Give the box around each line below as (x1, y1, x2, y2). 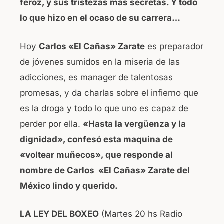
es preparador (145, 41, 203, 51)
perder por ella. (20, 118, 83, 129)
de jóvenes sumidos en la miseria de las (20, 56, 180, 67)
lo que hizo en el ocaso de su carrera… (20, 13, 180, 23)
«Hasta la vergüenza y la (83, 118, 186, 129)
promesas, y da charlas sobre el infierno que (20, 87, 198, 98)
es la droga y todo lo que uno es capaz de (20, 103, 188, 113)
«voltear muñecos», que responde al (20, 149, 173, 160)
